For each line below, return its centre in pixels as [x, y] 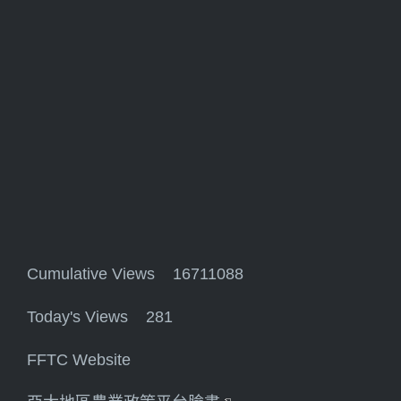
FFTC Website [79, 359]
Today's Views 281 [100, 316]
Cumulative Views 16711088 [135, 273]
